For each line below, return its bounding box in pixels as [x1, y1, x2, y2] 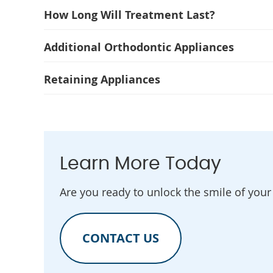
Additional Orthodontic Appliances [44, 40, 234, 55]
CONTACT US [82, 230, 159, 246]
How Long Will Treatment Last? [44, 7, 215, 23]
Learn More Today [60, 155, 221, 173]
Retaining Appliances [44, 72, 160, 87]
